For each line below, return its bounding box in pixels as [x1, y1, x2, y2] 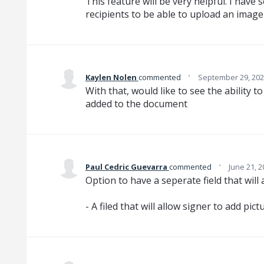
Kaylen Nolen [85, 71, 137, 82]
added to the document [85, 97, 187, 110]
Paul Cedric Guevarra [85, 161, 167, 172]
